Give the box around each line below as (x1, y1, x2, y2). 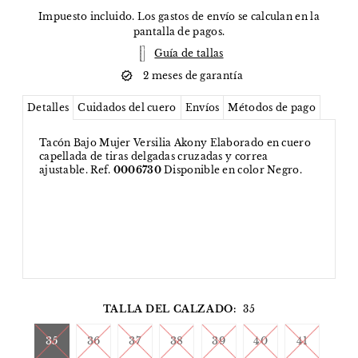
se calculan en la (235, 10, 320, 23)
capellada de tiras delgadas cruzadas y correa (38, 150, 268, 163)
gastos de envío (157, 10, 236, 23)
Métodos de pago (228, 101, 316, 114)
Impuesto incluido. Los (38, 10, 158, 23)
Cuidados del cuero (78, 101, 177, 114)
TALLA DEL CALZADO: (102, 303, 237, 316)
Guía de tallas (154, 47, 224, 60)
